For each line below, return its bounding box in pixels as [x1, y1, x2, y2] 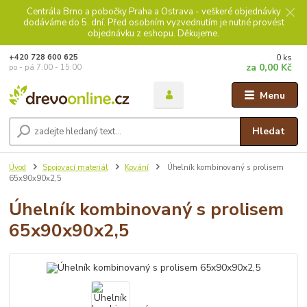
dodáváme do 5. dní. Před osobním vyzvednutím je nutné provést [23, 16, 284, 29]
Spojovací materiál [42, 162, 108, 173]
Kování [124, 162, 149, 173]
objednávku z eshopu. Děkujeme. [88, 27, 219, 40]
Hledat [252, 125, 286, 138]
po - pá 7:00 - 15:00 [9, 62, 82, 73]
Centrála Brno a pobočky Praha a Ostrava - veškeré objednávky [26, 5, 281, 18]
